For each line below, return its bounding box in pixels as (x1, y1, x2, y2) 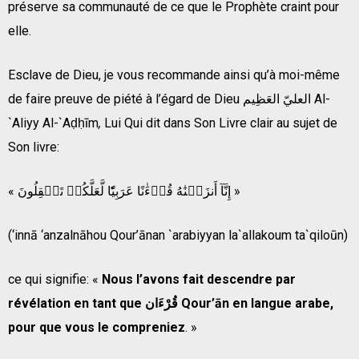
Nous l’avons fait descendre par (102, 271, 296, 287)
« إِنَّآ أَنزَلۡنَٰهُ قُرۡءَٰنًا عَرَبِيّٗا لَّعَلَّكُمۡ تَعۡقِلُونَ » (231, 183, 240, 199)
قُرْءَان (145, 295, 178, 311)
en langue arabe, (232, 295, 333, 311)
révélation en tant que (8, 295, 145, 311)
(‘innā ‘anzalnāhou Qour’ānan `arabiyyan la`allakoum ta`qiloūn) (8, 227, 351, 243)
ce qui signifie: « (8, 271, 102, 287)
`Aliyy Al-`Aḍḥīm (8, 115, 99, 131)
